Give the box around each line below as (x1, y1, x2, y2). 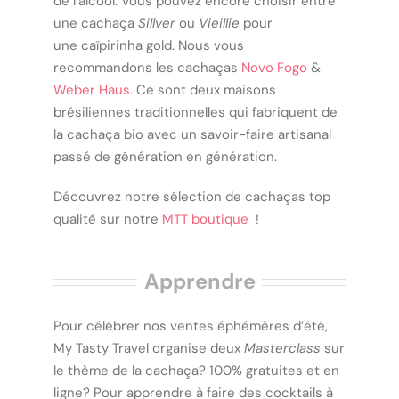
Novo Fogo (241, 58, 307, 77)
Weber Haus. (53, 80, 136, 99)
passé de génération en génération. (53, 147, 277, 166)
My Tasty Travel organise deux (53, 338, 244, 357)
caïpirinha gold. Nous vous (81, 36, 244, 54)
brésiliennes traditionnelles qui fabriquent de (53, 102, 338, 121)
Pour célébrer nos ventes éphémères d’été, (53, 316, 328, 335)
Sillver (138, 13, 175, 32)
